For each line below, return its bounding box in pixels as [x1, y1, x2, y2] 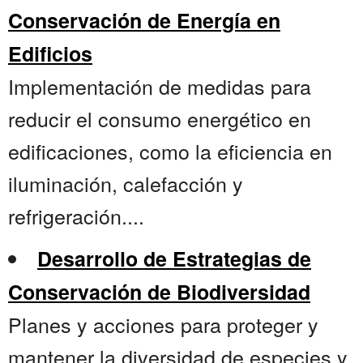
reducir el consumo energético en [8, 104, 311, 134]
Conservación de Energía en [8, 6, 280, 36]
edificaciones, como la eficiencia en [8, 136, 332, 166]
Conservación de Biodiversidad [8, 277, 310, 307]
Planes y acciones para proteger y [8, 310, 318, 340]
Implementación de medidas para [8, 71, 311, 101]
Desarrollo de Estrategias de [37, 244, 311, 274]
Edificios [8, 39, 92, 69]
